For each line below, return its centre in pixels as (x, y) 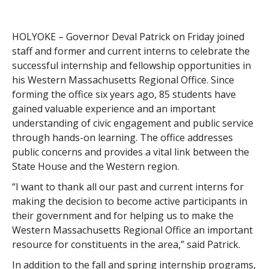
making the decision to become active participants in (129, 201)
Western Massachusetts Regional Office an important (132, 230)
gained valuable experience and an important (113, 108)
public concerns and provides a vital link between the (130, 152)
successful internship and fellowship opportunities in (131, 65)
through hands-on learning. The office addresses (122, 137)
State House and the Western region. (95, 166)
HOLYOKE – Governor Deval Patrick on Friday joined (128, 36)
